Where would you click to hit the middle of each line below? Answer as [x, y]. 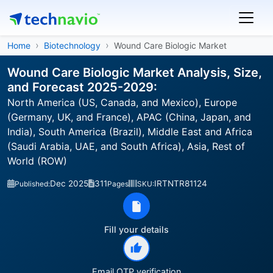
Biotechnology [72, 45]
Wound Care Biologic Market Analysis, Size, [135, 73]
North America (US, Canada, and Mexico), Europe [122, 102]
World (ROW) [37, 161]
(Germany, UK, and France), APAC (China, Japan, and [129, 117]
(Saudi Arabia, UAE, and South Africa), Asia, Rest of [126, 146]
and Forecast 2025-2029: [82, 87]
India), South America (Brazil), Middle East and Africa [130, 132]
